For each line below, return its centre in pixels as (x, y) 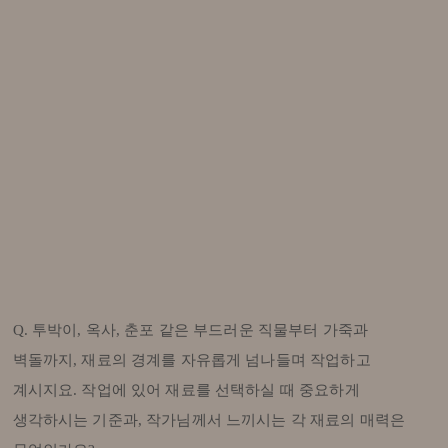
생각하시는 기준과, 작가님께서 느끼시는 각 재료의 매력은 (209, 420)
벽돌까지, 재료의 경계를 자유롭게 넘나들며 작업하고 (191, 360)
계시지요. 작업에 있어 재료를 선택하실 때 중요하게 (186, 390)
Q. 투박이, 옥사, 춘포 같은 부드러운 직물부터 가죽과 (190, 330)
